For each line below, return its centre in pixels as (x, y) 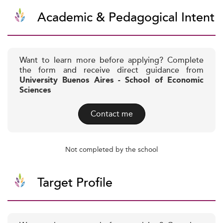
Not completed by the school (111, 149)
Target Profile (75, 183)
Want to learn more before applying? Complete (111, 60)
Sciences (35, 90)
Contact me (111, 114)
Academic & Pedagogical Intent (126, 18)
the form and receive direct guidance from (111, 70)
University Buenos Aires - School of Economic (111, 80)
